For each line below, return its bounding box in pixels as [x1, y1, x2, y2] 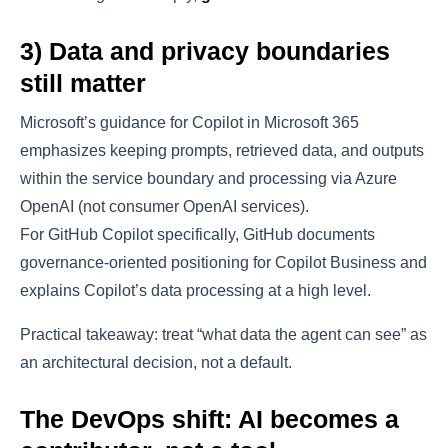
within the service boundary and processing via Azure [20, 169, 397, 187]
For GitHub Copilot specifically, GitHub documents [20, 225, 375, 243]
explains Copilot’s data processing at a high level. [20, 281, 371, 299]
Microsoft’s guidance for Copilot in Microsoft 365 [20, 113, 359, 131]
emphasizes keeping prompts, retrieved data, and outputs [20, 141, 424, 159]
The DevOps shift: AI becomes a [20, 404, 399, 433]
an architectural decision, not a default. [20, 353, 292, 371]
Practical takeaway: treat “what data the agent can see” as [20, 325, 427, 343]
